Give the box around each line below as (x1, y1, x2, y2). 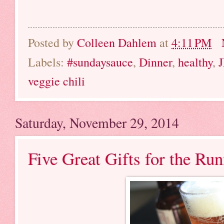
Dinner (139, 53, 172, 70)
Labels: (28, 53, 67, 70)
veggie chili (28, 72, 85, 89)
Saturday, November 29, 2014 (15, 113, 179, 132)
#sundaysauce (67, 53, 133, 70)
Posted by (28, 34, 77, 50)
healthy (178, 53, 212, 70)
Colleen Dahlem (77, 34, 156, 50)
